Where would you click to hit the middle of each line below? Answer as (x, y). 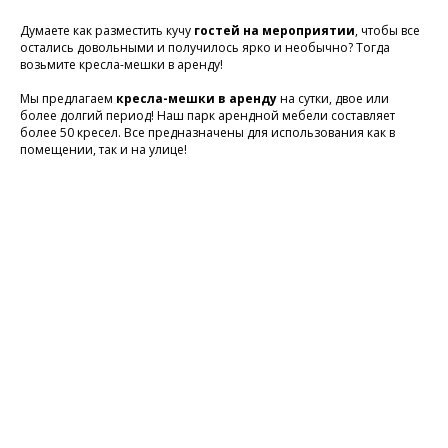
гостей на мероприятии (274, 31)
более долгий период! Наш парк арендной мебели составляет (207, 116)
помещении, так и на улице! (103, 150)
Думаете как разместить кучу (107, 31)
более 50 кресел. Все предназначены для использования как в (207, 133)
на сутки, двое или (333, 99)
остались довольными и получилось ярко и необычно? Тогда (205, 48)
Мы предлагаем (68, 99)
